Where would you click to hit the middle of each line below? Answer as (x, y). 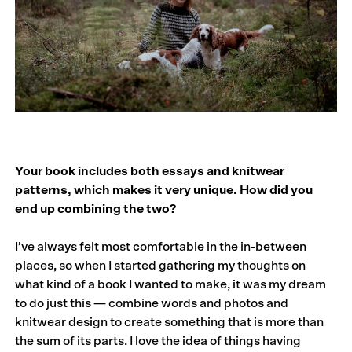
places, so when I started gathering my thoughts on (161, 265)
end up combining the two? (96, 209)
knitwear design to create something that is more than (170, 322)
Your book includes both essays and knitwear (150, 171)
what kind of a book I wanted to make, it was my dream (171, 284)
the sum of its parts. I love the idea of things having (158, 341)
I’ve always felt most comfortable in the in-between (161, 246)
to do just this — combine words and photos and (152, 303)
